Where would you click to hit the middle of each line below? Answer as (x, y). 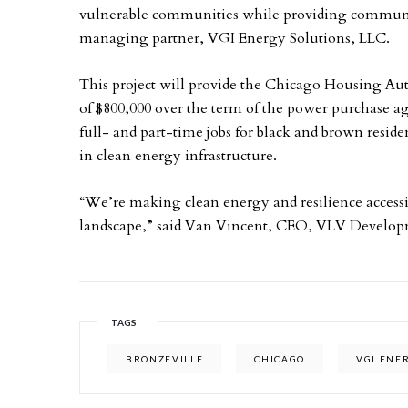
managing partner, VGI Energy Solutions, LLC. (235, 38)
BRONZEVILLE (165, 359)
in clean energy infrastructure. (178, 156)
